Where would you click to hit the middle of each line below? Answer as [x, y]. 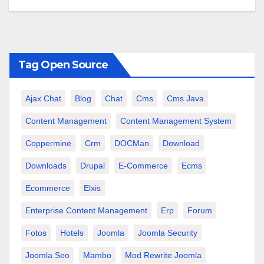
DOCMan [132, 143]
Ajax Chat [43, 98]
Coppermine [48, 143]
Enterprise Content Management [86, 210]
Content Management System [176, 121]
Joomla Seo [47, 255]
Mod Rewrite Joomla [163, 255]
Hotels [72, 233]
